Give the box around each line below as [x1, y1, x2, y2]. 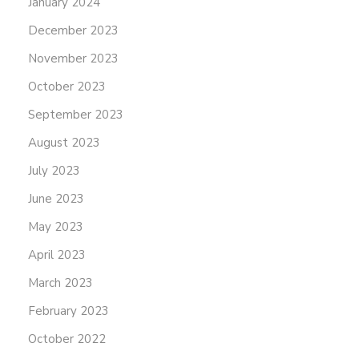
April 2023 [28, 247, 86, 264]
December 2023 [28, 22, 119, 39]
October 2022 [28, 331, 106, 348]
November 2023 [28, 50, 119, 67]
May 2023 [28, 219, 83, 236]
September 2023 [28, 107, 123, 123]
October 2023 [28, 79, 106, 95]
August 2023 [28, 135, 100, 151]
